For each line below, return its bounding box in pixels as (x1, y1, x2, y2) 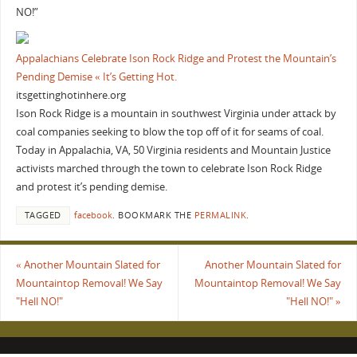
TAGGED (24, 210, 61, 222)
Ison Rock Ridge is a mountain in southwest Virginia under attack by (15, 107, 336, 121)
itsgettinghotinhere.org (15, 88, 126, 103)
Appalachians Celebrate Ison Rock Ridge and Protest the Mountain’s (15, 52, 336, 66)
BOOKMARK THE (115, 210, 194, 222)
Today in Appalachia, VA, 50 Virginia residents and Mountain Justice (15, 143, 331, 158)
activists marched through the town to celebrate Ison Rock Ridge (15, 162, 322, 176)
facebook (73, 210, 112, 222)
